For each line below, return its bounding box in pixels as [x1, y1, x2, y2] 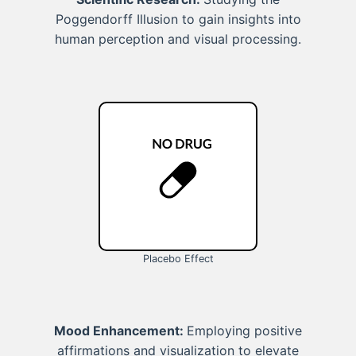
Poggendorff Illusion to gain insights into [55, 10, 301, 27]
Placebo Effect [142, 252, 214, 265]
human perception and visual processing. [55, 30, 301, 47]
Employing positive [187, 323, 302, 339]
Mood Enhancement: [54, 323, 187, 339]
